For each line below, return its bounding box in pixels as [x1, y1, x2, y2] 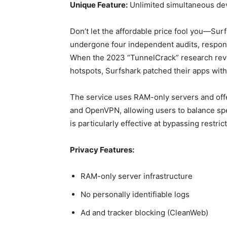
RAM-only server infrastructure [81, 171, 193, 181]
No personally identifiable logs [81, 190, 190, 199]
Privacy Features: [70, 145, 134, 155]
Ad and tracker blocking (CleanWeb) [81, 208, 208, 217]
